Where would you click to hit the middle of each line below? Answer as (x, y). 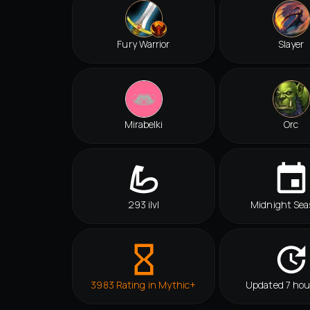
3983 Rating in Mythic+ (144, 285)
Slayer (291, 44)
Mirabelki (144, 125)
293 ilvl (144, 205)
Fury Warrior (144, 44)
